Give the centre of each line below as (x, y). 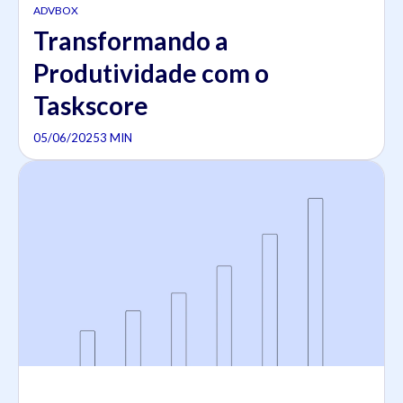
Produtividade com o (151, 72)
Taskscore (91, 105)
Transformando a (131, 40)
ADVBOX (56, 10)
